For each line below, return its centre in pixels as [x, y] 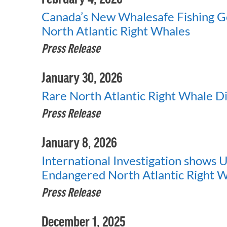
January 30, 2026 [82, 77]
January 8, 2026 [79, 142]
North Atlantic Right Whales [116, 31]
